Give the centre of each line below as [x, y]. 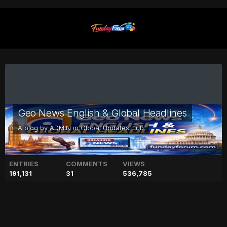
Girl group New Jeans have [105, 211]
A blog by [34, 127]
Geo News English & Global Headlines [102, 113]
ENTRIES [24, 163]
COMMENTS [87, 163]
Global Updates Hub [112, 127]
